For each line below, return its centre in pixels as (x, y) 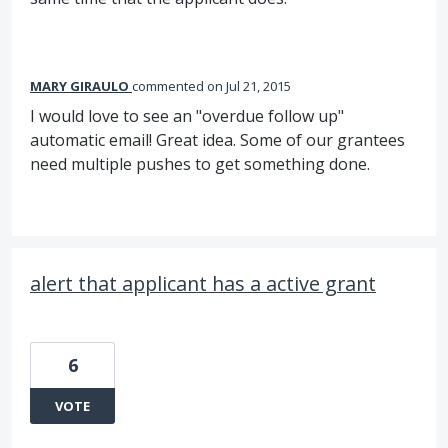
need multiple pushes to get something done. (200, 164)
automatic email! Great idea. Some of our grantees (217, 140)
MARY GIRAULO (79, 86)
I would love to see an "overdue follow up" (187, 116)
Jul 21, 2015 (258, 86)
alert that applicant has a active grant (203, 284)
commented (169, 86)
